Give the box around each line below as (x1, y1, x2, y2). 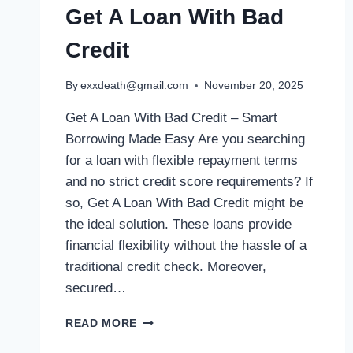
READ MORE (65, 318, 138, 330)
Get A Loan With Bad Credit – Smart (65, 110, 277, 126)
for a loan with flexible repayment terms (65, 153, 298, 169)
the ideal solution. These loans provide (65, 217, 292, 232)
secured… (65, 281, 126, 296)
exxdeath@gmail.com (80, 80, 189, 92)
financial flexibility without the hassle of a (65, 238, 307, 254)
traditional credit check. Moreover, (65, 259, 266, 275)
